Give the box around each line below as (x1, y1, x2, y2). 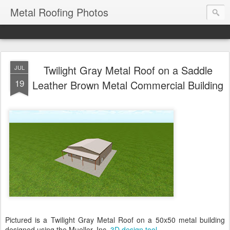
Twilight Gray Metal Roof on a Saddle (43, 63, 213, 78)
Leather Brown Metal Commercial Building (32, 78, 223, 92)
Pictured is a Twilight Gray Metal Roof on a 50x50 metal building (5, 215, 225, 225)
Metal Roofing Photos (10, 5, 108, 20)
